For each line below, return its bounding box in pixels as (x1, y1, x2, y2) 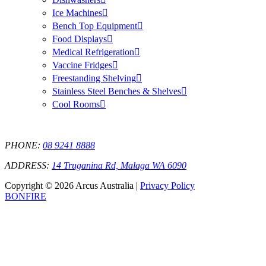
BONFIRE (5, 191, 46, 202)
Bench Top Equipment (52, 21, 137, 31)
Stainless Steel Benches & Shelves (52, 86, 181, 97)
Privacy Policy (140, 180, 195, 191)
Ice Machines (52, 8, 102, 18)
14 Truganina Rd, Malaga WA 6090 (52, 160, 186, 171)
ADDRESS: (5, 160, 52, 171)
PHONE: (5, 140, 43, 151)
